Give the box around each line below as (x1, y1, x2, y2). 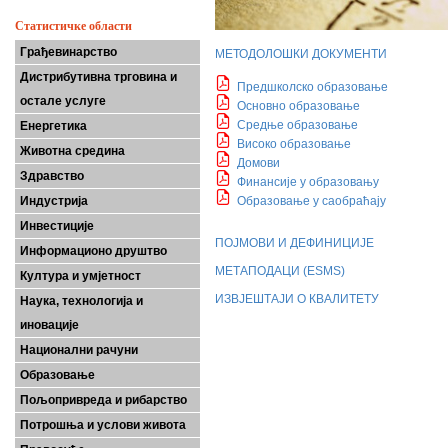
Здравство (20, 169, 84, 183)
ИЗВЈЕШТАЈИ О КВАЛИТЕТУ (215, 292, 379, 306)
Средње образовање (237, 118, 358, 132)
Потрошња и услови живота (20, 418, 186, 432)
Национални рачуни (20, 343, 138, 357)
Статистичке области (15, 19, 132, 33)
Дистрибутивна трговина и (20, 70, 177, 84)
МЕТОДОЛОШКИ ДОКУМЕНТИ (215, 47, 387, 61)
